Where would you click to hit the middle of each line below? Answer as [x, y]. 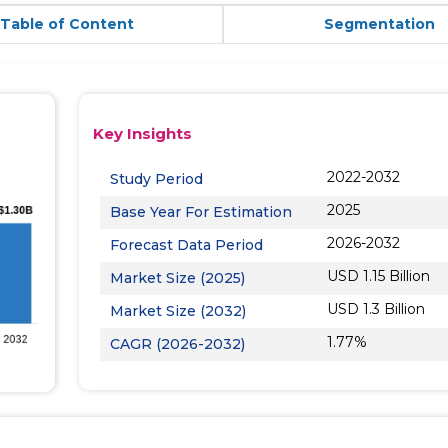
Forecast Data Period [186, 245]
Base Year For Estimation [201, 212]
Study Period [156, 179]
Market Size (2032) [178, 311]
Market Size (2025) [177, 278]
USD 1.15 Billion [379, 276]
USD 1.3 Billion [376, 309]
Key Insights [142, 133]
